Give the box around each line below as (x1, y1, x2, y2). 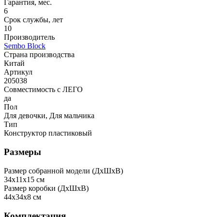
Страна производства (4, 50, 75, 59)
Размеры (4, 147, 41, 157)
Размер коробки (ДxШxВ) (4, 184, 89, 192)
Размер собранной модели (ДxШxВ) (4, 166, 123, 175)
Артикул (4, 68, 32, 77)
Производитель (4, 33, 55, 42)
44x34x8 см (4, 192, 41, 201)
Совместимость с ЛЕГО (4, 85, 83, 94)
